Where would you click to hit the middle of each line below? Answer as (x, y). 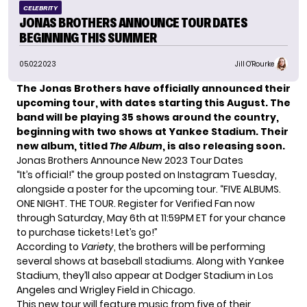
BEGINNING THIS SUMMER (88, 38)
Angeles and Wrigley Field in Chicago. (106, 290)
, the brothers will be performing (189, 247)
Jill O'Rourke (255, 64)
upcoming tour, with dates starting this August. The (153, 103)
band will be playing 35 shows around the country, (148, 118)
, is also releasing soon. (224, 146)
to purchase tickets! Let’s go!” (87, 233)
